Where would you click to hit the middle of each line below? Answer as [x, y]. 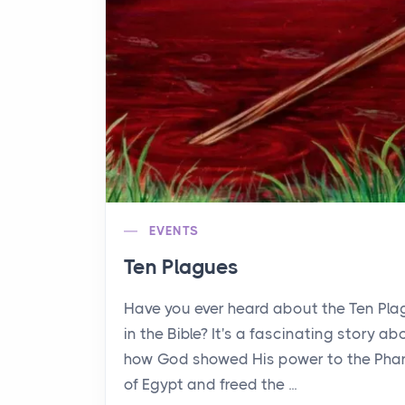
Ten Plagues [181, 267]
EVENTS [174, 231]
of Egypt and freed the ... [210, 384]
